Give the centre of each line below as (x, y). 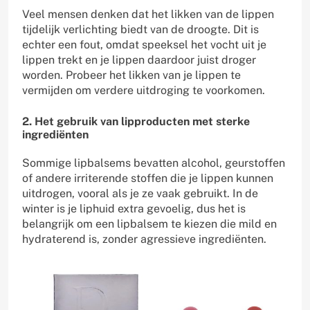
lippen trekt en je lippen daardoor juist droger (139, 60)
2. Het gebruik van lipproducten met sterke (136, 122)
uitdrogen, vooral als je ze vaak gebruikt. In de (140, 194)
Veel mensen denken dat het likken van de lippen (148, 15)
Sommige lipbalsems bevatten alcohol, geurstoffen (154, 163)
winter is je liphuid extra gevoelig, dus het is (134, 209)
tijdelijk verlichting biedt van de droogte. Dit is (140, 30)
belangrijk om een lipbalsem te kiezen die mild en (149, 224)
